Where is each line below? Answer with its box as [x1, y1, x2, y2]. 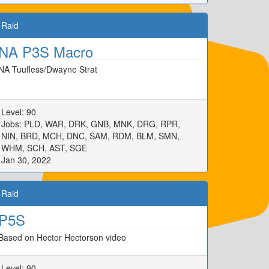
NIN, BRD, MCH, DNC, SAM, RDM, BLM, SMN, [1, 130, 180, 142]
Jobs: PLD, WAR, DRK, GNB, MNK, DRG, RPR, [1, 118, 180, 130]
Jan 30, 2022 [1, 154, 51, 166]
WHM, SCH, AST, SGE [1, 142, 87, 154]
